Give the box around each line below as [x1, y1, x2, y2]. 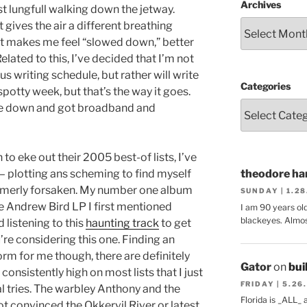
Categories [240, 80, 291, 93]
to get [159, 217, 191, 230]
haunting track [86, 217, 159, 230]
